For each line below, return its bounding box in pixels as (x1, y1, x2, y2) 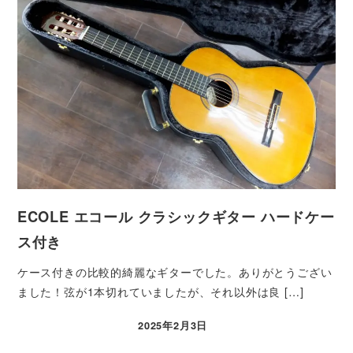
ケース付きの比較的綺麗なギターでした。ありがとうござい (17, 263, 333, 280)
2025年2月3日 (138, 318, 208, 333)
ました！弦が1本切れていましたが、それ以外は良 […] (17, 283, 304, 299)
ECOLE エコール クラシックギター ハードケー (17, 206, 335, 228)
